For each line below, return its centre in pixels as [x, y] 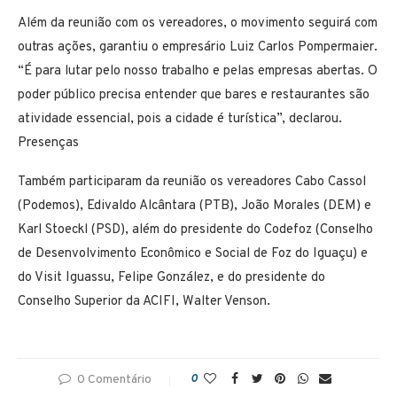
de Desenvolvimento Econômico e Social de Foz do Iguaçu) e [193, 254]
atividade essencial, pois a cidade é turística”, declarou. [180, 120]
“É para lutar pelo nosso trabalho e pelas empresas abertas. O [198, 72]
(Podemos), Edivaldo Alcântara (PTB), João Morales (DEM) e [195, 206]
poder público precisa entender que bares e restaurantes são [194, 96]
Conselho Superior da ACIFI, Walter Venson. [144, 302]
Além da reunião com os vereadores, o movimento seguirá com [198, 24]
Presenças [48, 144]
